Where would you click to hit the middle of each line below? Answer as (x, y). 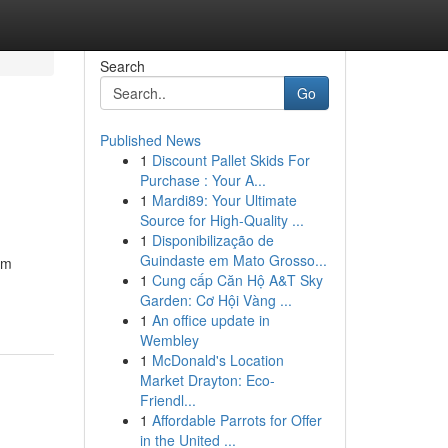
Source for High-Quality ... (221, 220)
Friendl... (167, 400)
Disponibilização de (212, 240)
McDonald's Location (217, 360)
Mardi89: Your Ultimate (224, 200)
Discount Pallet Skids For (230, 160)
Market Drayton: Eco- (207, 380)
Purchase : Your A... (202, 180)
